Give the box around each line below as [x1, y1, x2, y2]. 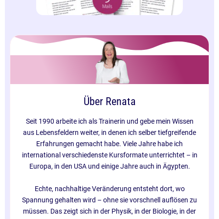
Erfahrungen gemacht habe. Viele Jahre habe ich [36, 139, 183, 148]
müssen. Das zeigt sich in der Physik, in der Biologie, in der [23, 207, 196, 215]
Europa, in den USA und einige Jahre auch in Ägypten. [29, 162, 190, 170]
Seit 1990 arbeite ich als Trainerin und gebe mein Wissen [25, 117, 194, 125]
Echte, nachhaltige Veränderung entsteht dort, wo [34, 184, 185, 193]
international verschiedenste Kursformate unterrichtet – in [22, 151, 197, 159]
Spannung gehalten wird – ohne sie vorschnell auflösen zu [22, 196, 197, 204]
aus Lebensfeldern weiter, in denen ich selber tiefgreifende [23, 128, 196, 136]
